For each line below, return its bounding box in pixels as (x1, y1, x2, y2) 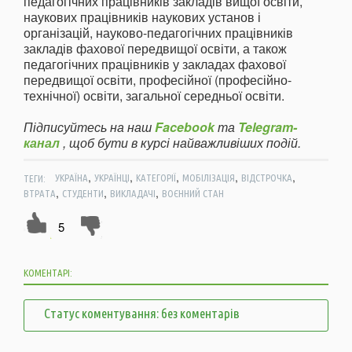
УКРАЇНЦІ (93, 172, 130, 184)
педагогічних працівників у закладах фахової (24, 55, 286, 74)
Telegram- (238, 118, 297, 137)
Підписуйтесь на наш (24, 118, 155, 137)
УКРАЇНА (54, 172, 88, 184)
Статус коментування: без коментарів (44, 306, 240, 321)
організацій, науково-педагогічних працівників (24, 24, 293, 42)
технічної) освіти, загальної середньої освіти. (24, 86, 284, 105)
